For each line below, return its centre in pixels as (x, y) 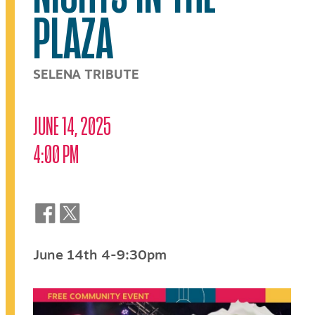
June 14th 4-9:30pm (100, 255)
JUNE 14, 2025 (72, 125)
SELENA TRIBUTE (86, 75)
